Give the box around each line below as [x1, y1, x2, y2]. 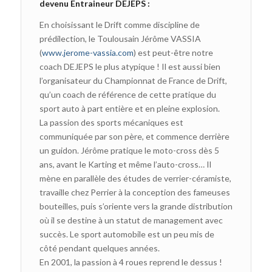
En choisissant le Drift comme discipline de [39, 19, 200, 30]
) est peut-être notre [133, 47, 213, 58]
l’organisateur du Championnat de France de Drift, [39, 75, 227, 86]
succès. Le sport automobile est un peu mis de [39, 228, 214, 239]
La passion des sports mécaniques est [39, 117, 183, 127]
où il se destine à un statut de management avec [39, 214, 223, 225]
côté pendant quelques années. [39, 242, 160, 253]
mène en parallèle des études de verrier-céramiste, [39, 172, 231, 183]
